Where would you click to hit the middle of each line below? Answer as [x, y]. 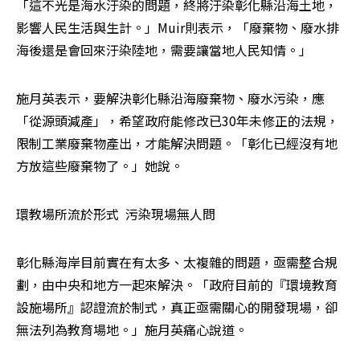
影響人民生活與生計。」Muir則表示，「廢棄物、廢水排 [178, 28]
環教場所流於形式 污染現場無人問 [116, 214]
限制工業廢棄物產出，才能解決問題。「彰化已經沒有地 [177, 143]
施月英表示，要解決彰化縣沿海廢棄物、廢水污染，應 [170, 98]
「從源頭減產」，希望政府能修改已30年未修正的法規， [178, 121]
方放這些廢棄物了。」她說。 [100, 166]
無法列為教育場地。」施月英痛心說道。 [132, 330]
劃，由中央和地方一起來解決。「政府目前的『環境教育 [177, 285]
